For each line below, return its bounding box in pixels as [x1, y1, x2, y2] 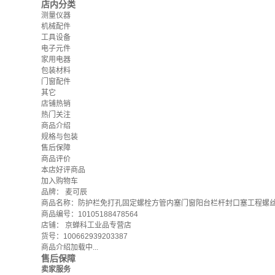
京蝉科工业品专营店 [65, 221, 131, 230]
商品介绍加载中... [41, 243, 98, 252]
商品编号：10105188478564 [41, 210, 138, 219]
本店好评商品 [41, 166, 85, 174]
